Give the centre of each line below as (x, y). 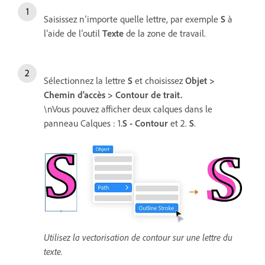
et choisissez (159, 81)
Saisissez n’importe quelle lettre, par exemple (132, 19)
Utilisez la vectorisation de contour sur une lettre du (138, 237)
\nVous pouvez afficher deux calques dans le (128, 109)
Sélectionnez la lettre (86, 81)
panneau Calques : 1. (83, 123)
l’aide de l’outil (73, 33)
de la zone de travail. (165, 33)
